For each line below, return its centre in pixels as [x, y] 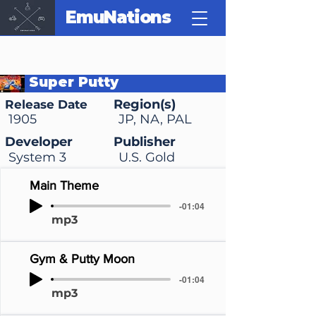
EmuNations [118, 17]
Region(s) [145, 104]
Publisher [145, 142]
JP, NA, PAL [155, 119]
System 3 [37, 157]
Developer [39, 142]
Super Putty [74, 82]
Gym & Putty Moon [82, 259]
